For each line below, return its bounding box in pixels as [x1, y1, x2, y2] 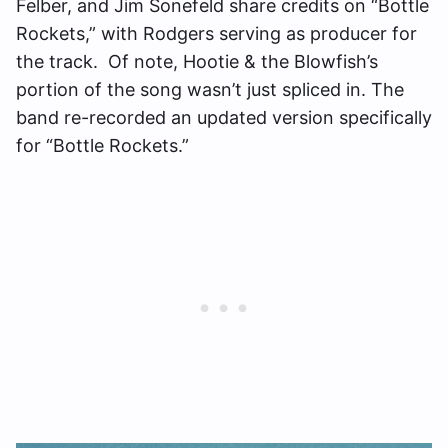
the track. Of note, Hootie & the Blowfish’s [16, 51, 378, 73]
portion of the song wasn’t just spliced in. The [16, 79, 404, 101]
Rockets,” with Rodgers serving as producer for [16, 23, 417, 45]
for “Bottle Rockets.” [16, 135, 189, 157]
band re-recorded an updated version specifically [16, 107, 432, 129]
